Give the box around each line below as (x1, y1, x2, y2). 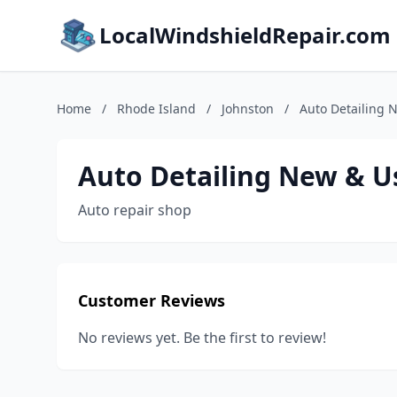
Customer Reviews (78, 290, 225, 311)
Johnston (222, 100, 274, 117)
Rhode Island (117, 100, 196, 117)
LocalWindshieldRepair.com (99, 20, 391, 50)
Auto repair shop (78, 200, 191, 220)
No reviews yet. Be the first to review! (78, 328, 326, 347)
